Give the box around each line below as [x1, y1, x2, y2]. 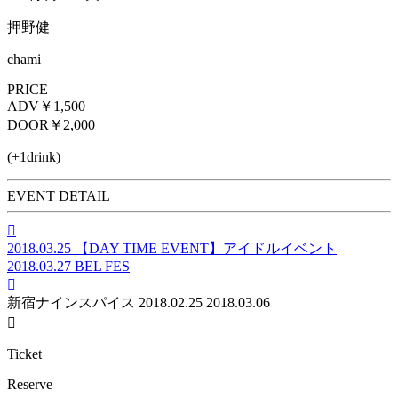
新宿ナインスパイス [7, 294, 135, 310]
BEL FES [75, 258, 130, 274]
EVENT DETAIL [7, 187, 110, 203]
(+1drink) [7, 148, 60, 164]
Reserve [7, 376, 52, 392]
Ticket [7, 346, 42, 362]
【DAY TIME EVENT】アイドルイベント [75, 240, 337, 256]
